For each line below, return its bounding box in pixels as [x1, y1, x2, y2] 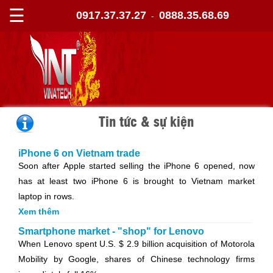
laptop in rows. [18, 191, 74, 201]
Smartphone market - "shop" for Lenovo [18, 226, 204, 236]
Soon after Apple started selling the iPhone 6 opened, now [18, 161, 255, 171]
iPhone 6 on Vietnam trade [18, 148, 140, 158]
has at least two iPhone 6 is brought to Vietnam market [18, 176, 255, 186]
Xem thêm [18, 207, 59, 216]
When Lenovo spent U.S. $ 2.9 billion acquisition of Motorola [18, 239, 255, 249]
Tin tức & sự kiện [99, 108, 194, 133]
